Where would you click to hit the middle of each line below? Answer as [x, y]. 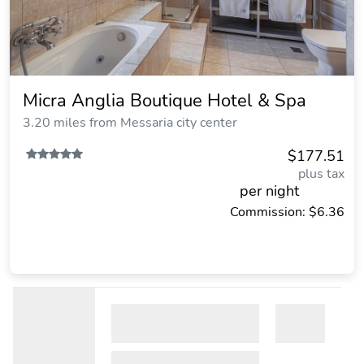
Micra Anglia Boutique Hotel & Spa [165, 101]
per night [269, 191]
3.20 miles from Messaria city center [130, 123]
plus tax [321, 174]
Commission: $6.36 [287, 212]
